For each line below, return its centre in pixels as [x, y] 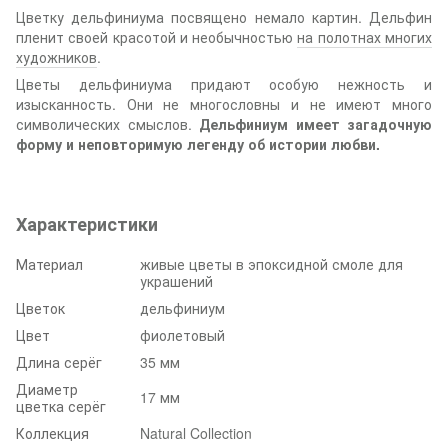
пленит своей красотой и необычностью [157, 36]
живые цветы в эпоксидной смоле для [271, 263]
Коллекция [52, 432]
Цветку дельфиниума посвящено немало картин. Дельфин [224, 16]
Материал [49, 263]
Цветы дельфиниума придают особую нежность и [224, 83]
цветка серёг [61, 405]
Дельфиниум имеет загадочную [315, 123]
